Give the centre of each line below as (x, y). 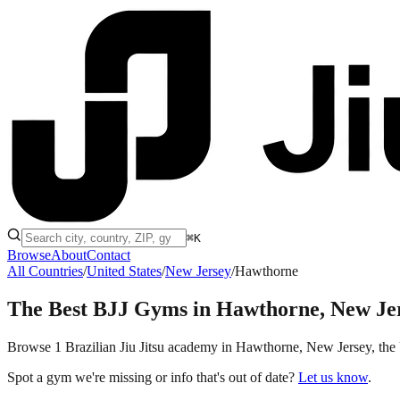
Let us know (333, 377)
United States (124, 271)
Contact (108, 255)
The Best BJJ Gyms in (112, 308)
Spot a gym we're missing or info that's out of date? (151, 377)
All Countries (45, 271)
